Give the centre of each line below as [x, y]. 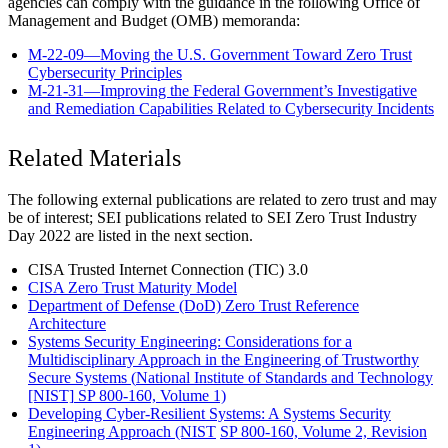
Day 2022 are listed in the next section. [130, 235]
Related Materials [94, 157]
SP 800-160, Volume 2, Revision [323, 431]
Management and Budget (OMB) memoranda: [154, 20]
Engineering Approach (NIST [122, 431]
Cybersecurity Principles [105, 72]
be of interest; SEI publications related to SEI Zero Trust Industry [212, 217]
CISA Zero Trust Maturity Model [132, 287]
